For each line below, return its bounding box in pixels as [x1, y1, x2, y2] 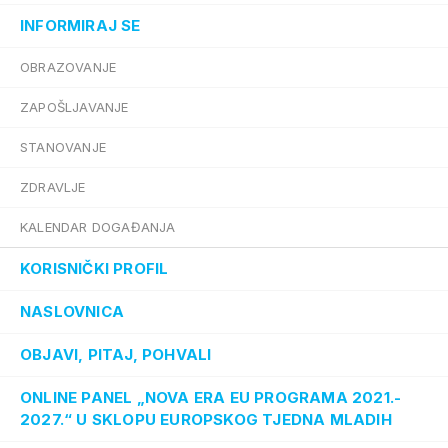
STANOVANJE [20, 139, 106, 155]
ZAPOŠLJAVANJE [20, 99, 129, 115]
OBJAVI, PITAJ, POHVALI [20, 345, 212, 364]
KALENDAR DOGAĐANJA [20, 219, 176, 235]
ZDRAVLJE [20, 179, 86, 195]
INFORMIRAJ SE [20, 16, 141, 35]
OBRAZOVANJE [20, 59, 117, 75]
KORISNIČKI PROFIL [20, 259, 169, 278]
